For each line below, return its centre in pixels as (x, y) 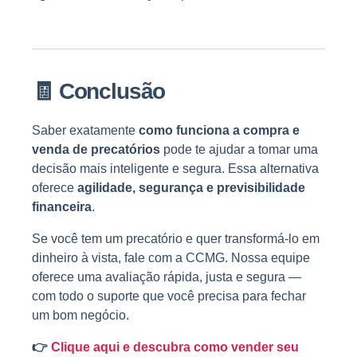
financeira (62, 207)
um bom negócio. (80, 316)
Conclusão (112, 92)
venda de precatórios (96, 150)
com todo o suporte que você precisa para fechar (169, 296)
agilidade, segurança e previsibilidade (191, 188)
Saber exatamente (85, 131)
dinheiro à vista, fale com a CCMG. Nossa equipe (171, 258)
